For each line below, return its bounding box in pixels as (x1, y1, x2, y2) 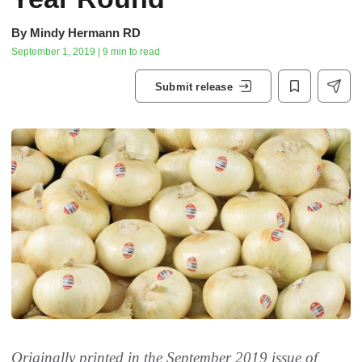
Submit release (155, 80, 233, 93)
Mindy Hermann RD (30, 26, 141, 40)
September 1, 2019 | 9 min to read (11, 46, 160, 57)
